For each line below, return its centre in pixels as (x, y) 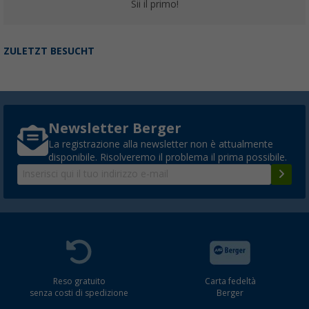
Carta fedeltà (230, 281)
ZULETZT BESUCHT (49, 51)
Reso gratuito (79, 281)
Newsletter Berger (115, 128)
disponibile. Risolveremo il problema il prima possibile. (168, 157)
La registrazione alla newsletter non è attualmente (161, 144)
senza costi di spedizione (79, 293)
